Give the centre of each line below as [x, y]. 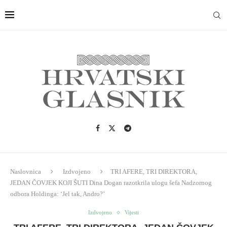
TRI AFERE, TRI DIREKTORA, [154, 172]
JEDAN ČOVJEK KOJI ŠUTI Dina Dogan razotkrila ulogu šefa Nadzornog [111, 183]
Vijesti [132, 212]
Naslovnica [26, 172]
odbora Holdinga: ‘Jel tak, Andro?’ [58, 194]
